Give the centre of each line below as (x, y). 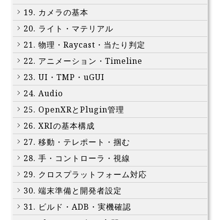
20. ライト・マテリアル (69, 29)
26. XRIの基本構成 (59, 126)
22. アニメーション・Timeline (83, 61)
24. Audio (43, 94)
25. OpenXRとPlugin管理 (74, 110)
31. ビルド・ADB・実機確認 (77, 207)
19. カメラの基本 (56, 13)
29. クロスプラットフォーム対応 (85, 175)
